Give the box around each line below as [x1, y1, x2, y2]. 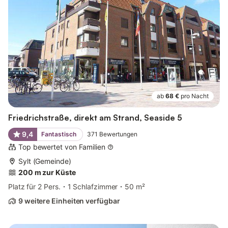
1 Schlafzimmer [67, 182, 118, 191]
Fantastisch [41, 130, 76, 138]
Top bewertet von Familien [18, 142, 105, 152]
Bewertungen [99, 130, 137, 138]
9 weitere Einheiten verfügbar [18, 196, 120, 206]
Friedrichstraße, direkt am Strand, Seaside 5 [8, 112, 182, 123]
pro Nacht [181, 92, 209, 100]
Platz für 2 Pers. [8, 182, 61, 191]
